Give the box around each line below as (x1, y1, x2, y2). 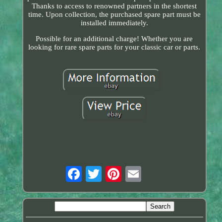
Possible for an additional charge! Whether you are (36, 34, 193, 43)
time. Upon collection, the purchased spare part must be (28, 10, 201, 18)
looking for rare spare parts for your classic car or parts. (28, 43, 201, 51)
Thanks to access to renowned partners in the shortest (32, 1, 197, 10)
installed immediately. (80, 18, 148, 27)
